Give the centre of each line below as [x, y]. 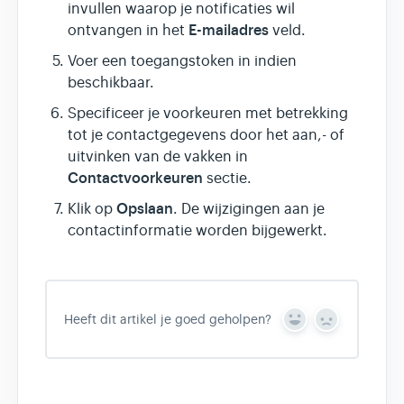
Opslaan [145, 209]
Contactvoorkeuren [135, 179]
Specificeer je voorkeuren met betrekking [208, 114]
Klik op [92, 210]
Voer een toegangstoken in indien [182, 62]
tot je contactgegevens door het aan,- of [206, 136]
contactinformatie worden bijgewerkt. [197, 231]
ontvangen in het [128, 31]
